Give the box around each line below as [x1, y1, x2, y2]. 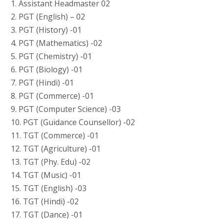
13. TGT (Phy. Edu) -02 [10, 156, 90, 168]
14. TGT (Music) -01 [10, 170, 81, 181]
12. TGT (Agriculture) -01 [10, 143, 101, 154]
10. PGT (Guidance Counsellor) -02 [10, 117, 135, 128]
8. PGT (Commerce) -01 [10, 90, 94, 102]
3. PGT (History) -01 [10, 24, 82, 36]
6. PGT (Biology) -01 [10, 64, 83, 75]
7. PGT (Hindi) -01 [10, 77, 74, 88]
